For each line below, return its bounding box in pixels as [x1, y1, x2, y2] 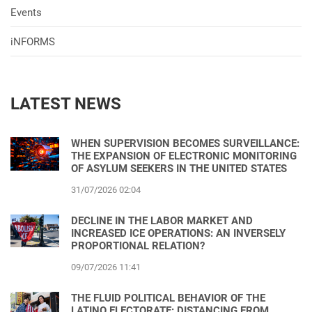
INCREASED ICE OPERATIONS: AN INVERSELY [71, 227, 286, 240]
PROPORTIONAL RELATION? [71, 240, 205, 253]
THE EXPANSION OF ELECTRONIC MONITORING [71, 150, 297, 163]
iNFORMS [10, 36, 55, 49]
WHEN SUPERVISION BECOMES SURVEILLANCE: [71, 137, 299, 150]
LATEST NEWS [10, 94, 121, 114]
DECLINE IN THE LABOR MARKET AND [71, 214, 253, 228]
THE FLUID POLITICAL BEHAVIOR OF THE [71, 292, 265, 305]
